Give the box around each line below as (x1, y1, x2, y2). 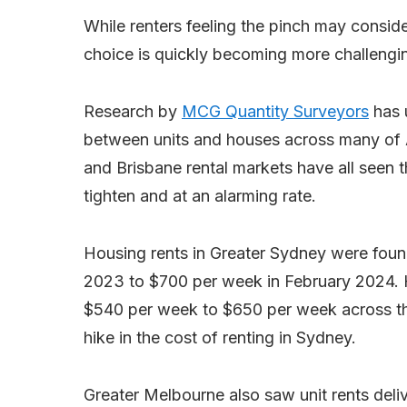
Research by (84, 102, 182, 122)
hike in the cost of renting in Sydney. (84, 328, 356, 348)
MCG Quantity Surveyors (182, 102, 369, 122)
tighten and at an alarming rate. (84, 186, 316, 206)
